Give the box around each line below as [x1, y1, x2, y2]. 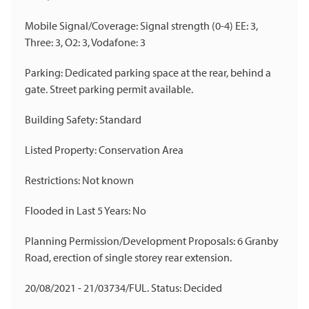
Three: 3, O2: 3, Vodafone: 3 [25, 35, 146, 50]
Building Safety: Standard [25, 112, 141, 127]
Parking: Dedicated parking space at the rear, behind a [25, 66, 271, 80]
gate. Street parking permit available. [25, 82, 193, 97]
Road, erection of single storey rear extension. [25, 250, 232, 265]
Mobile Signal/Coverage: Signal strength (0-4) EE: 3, [25, 19, 258, 33]
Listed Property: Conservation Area [25, 143, 183, 157]
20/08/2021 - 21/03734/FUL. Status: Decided [25, 281, 222, 295]
